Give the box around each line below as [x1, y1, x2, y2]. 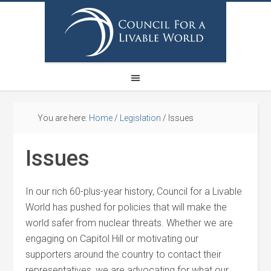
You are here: [38, 113, 90, 123]
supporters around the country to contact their [25, 249, 222, 260]
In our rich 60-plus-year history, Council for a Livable [25, 186, 243, 197]
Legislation [120, 113, 162, 123]
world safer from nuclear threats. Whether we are [25, 217, 233, 229]
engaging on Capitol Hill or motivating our [25, 233, 199, 244]
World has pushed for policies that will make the [25, 201, 227, 213]
